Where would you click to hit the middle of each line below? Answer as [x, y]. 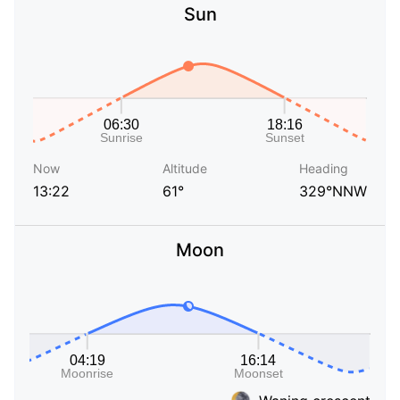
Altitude [184, 169]
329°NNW [333, 192]
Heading [324, 169]
